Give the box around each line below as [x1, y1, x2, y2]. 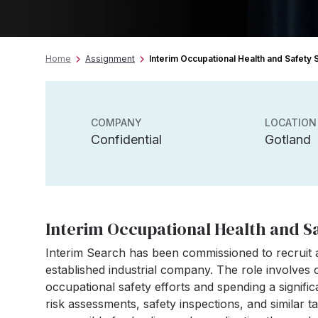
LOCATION [264, 116, 317, 128]
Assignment [85, 53, 135, 64]
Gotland [264, 132, 311, 147]
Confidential [91, 132, 162, 147]
